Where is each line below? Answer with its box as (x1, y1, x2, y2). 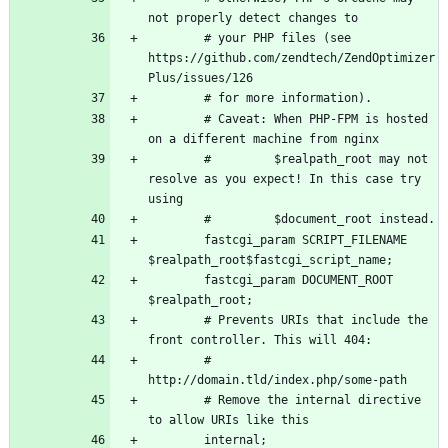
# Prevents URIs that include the (148, 313, 204, 328)
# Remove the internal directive (148, 393, 204, 408)
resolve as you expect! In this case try (148, 172, 421, 187)
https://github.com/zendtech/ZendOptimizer (148, 51, 435, 66)
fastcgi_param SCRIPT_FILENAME (148, 233, 204, 248)
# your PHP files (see (148, 31, 204, 46)
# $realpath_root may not (148, 152, 204, 167)
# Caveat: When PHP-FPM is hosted (148, 112, 204, 127)
